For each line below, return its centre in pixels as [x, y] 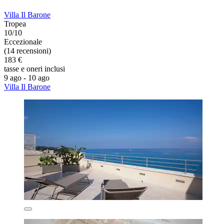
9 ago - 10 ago [27, 78]
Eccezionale [23, 42]
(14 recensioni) [27, 51]
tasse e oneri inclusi [34, 69]
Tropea [15, 24]
